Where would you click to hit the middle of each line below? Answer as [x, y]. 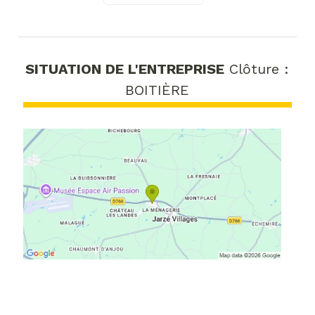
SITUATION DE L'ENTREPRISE [125, 69]
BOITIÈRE [157, 90]
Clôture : [257, 69]
